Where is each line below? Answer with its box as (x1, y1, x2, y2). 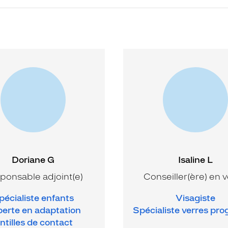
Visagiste (175, 192, 215, 203)
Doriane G (11, 154, 54, 165)
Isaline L (178, 154, 213, 165)
